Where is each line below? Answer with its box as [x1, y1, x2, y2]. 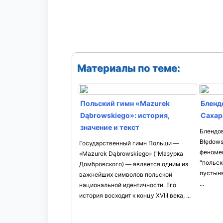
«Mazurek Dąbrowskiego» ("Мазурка [79, 150, 183, 157]
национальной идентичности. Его [79, 181, 176, 189]
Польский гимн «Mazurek [80, 99, 170, 108]
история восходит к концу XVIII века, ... [79, 192, 191, 199]
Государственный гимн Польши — [79, 139, 179, 147]
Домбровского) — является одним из [79, 160, 188, 168]
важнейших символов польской [79, 171, 172, 178]
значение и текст [80, 123, 139, 131]
